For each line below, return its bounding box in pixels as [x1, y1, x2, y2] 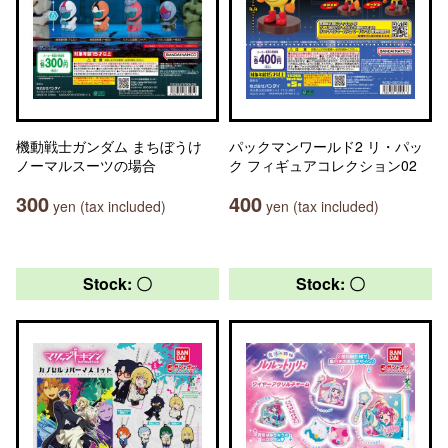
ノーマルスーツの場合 [16, 155, 156, 175]
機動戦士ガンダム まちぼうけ [16, 136, 202, 156]
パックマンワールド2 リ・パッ [229, 136, 423, 156]
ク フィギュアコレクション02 [229, 155, 417, 175]
